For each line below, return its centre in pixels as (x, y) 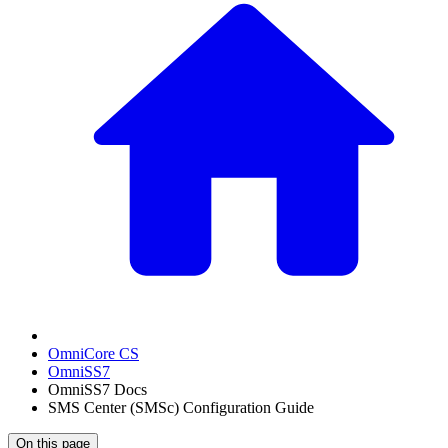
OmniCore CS (93, 353)
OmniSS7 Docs (97, 389)
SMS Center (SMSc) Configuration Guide (181, 407)
